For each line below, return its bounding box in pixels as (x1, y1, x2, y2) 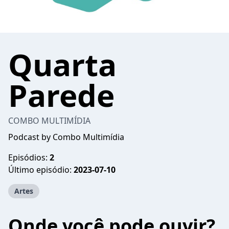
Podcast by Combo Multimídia (8, 131, 124, 143)
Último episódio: (8, 164, 74, 175)
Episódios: (8, 152, 50, 163)
